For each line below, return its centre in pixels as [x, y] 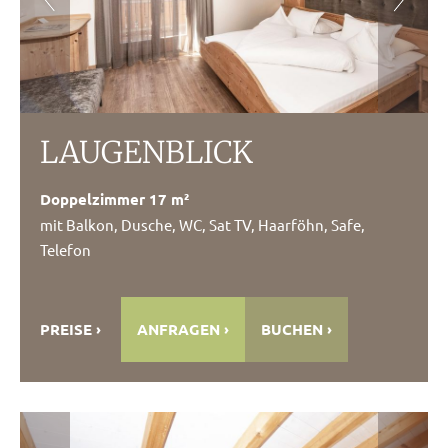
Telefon [65, 249]
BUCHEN [292, 328]
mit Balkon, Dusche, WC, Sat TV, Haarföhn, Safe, [202, 224]
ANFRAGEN [178, 328]
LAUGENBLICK [146, 151]
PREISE [66, 328]
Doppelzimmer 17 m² [114, 198]
